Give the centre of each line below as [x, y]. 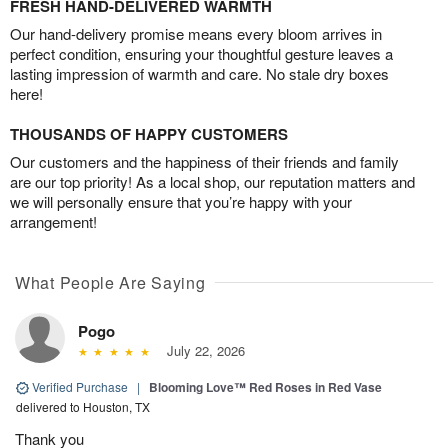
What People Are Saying [110, 282]
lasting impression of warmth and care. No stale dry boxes [199, 73]
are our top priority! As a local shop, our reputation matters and [212, 181]
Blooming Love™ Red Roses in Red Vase [265, 386]
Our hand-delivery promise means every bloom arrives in [196, 33]
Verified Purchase [80, 386]
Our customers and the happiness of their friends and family [204, 161]
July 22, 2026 [201, 350]
